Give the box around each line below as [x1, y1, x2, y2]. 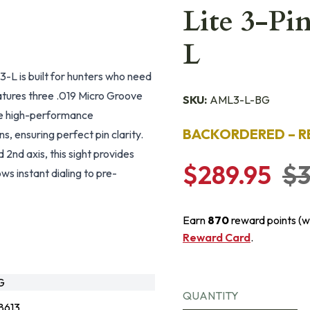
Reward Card [183, 230, 250, 244]
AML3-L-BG [210, 93, 270, 107]
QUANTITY [183, 289, 239, 302]
